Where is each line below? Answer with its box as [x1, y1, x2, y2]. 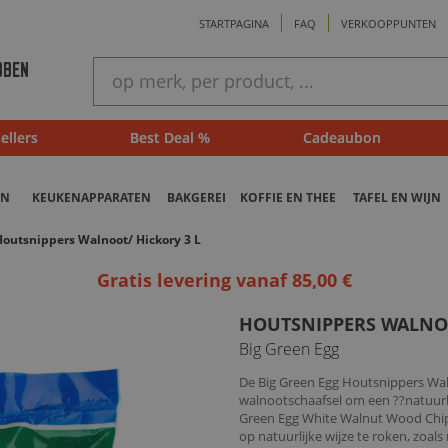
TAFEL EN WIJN [352, 189, 441, 207]
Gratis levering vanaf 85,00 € [96, 268, 352, 294]
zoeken [92, 74, 134, 92]
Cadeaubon [303, 128, 381, 148]
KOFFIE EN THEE [240, 189, 336, 207]
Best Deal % [129, 128, 210, 148]
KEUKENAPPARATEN [32, 189, 151, 207]
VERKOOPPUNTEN [341, 16, 437, 32]
